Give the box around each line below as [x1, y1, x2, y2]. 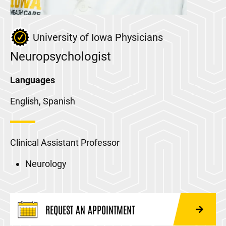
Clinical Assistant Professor [10, 137, 120, 148]
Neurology [25, 158, 67, 169]
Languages [10, 75, 55, 85]
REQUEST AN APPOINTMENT [45, 203, 135, 216]
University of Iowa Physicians [33, 31, 163, 43]
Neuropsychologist [10, 49, 111, 64]
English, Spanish [10, 96, 75, 106]
